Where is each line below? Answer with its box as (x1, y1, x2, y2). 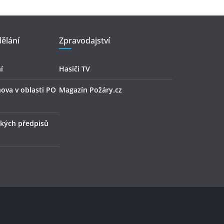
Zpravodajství (59, 35, 110, 46)
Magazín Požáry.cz (59, 85, 122, 95)
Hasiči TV (59, 64, 90, 74)
